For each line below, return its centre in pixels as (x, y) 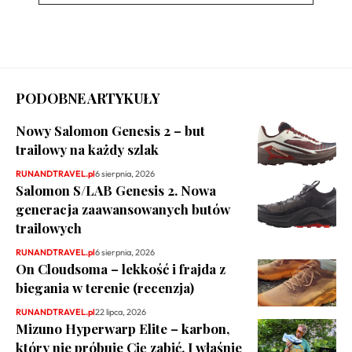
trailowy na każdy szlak (87, 149)
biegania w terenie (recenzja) (105, 287)
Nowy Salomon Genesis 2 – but (110, 130)
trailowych (49, 227)
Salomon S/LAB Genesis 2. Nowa (116, 190)
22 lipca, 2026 (121, 312)
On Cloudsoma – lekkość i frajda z (121, 268)
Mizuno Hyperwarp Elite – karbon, (123, 328)
